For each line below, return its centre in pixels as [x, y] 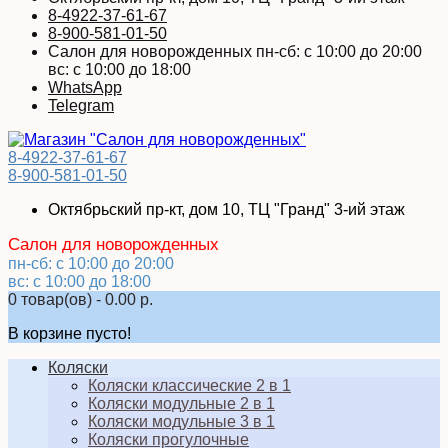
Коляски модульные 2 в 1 [181, 403]
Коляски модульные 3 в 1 [181, 421]
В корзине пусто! [69, 333]
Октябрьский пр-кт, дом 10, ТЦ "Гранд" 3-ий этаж [226, 209]
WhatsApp [85, 87]
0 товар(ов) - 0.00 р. [80, 299]
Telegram [81, 105]
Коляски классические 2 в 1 [189, 385]
